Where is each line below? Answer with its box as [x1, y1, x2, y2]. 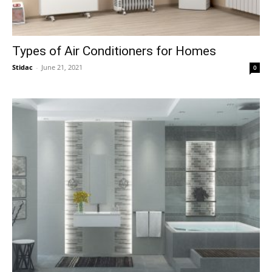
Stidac [12, 63, 33, 72]
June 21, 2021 [41, 63, 83, 72]
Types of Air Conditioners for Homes [12, 44, 216, 59]
